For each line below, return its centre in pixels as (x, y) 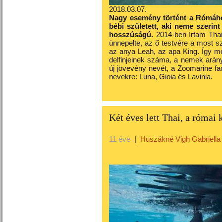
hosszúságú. (133, 34)
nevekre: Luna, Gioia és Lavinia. (161, 77)
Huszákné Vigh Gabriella (180, 139)
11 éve (120, 139)
